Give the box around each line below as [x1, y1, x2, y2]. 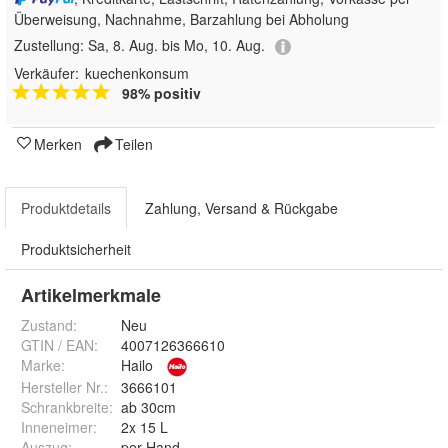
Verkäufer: [14, 62, 79, 83]
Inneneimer [21, 416, 93, 437]
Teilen [111, 133, 153, 154]
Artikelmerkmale [21, 281, 161, 308]
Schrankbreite [21, 396, 109, 417]
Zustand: [21, 314, 77, 335]
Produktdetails [21, 197, 111, 218]
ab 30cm [121, 396, 176, 417]
